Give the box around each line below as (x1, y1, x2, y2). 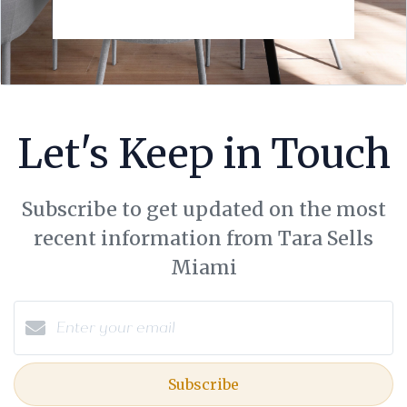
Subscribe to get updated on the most (21, 196, 386, 222)
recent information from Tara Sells (34, 225, 373, 251)
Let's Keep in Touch (16, 128, 391, 179)
